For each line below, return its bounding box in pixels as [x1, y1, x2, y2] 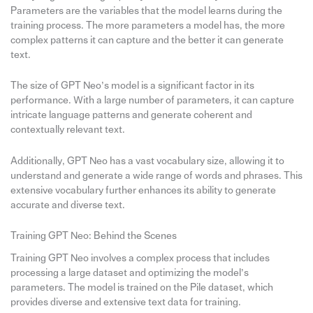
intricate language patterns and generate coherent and [10, 110, 252, 121]
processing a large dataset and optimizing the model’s [10, 267, 249, 278]
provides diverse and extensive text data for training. [10, 296, 241, 307]
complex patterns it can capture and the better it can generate [10, 34, 284, 45]
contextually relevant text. [10, 124, 125, 136]
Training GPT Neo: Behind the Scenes [10, 231, 177, 241]
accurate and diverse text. [10, 199, 125, 210]
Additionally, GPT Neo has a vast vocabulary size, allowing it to [10, 155, 284, 166]
